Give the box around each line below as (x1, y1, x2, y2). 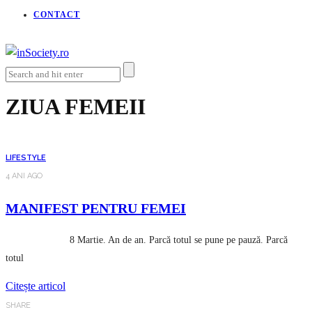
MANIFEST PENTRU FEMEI (6, 200, 186, 216)
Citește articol (6, 279, 65, 292)
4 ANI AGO (6, 171, 42, 180)
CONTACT (33, 9, 80, 19)
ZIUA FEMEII (6, 94, 146, 120)
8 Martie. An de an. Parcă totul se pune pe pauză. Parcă (6, 234, 288, 245)
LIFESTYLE (6, 153, 46, 162)
